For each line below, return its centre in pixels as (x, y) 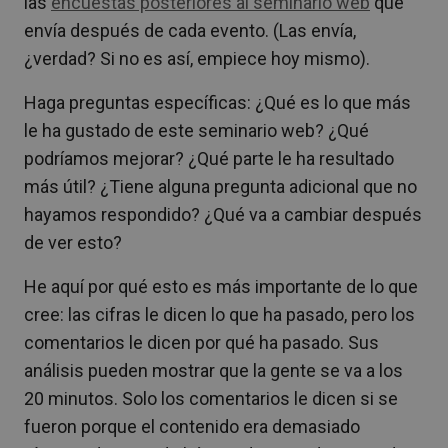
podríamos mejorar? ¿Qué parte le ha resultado (209, 158)
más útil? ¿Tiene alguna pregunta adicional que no (220, 186)
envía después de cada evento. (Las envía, (190, 30)
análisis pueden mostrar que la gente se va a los (213, 370)
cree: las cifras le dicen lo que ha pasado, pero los (219, 314)
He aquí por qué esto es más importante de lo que (221, 286)
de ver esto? (73, 242)
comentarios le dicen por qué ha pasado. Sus (201, 342)
